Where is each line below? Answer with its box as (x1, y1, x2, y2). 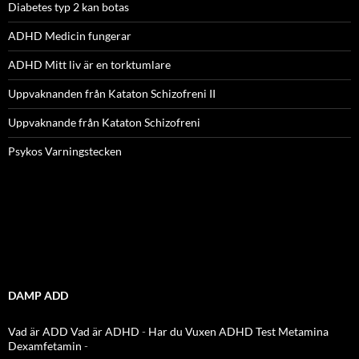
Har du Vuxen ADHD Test (148, 324, 276, 338)
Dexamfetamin (8, 338, 82, 353)
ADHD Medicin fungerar (8, 28, 131, 42)
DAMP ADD (8, 288, 68, 302)
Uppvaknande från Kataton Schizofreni (8, 115, 200, 129)
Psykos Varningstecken (8, 143, 122, 158)
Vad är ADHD (71, 324, 139, 338)
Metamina (278, 324, 329, 338)
